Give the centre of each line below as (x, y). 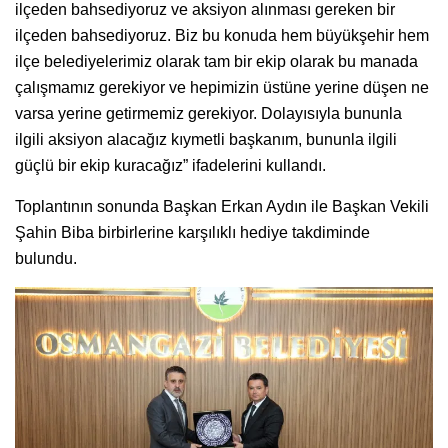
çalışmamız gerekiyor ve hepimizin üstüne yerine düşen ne (222, 88)
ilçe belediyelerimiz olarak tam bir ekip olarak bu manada (216, 62)
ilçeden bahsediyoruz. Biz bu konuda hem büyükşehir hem (222, 36)
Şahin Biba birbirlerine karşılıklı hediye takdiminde (192, 233)
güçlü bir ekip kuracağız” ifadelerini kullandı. (170, 166)
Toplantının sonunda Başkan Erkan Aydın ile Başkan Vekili (222, 207)
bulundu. (46, 259)
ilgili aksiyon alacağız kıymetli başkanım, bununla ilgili (206, 140)
